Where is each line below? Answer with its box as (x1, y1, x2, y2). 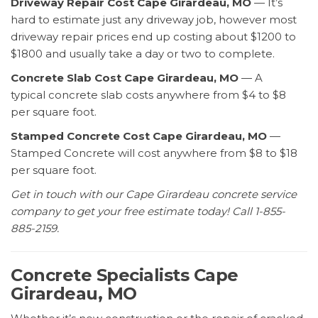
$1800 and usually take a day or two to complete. (11, 47, 275, 61)
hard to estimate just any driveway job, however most (11, 13, 297, 27)
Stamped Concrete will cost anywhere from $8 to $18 (11, 146, 297, 160)
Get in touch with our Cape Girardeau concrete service (11, 187, 297, 202)
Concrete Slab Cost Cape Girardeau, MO (11, 71, 238, 85)
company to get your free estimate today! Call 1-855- (11, 204, 285, 219)
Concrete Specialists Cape (11, 265, 238, 286)
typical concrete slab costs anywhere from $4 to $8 (11, 88, 286, 102)
